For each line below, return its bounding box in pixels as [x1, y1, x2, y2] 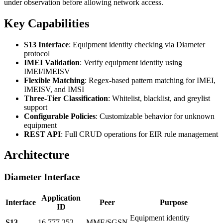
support [24, 103, 47, 111]
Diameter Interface [4, 172, 80, 183]
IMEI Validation [24, 58, 80, 67]
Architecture [4, 148, 70, 162]
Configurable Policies [24, 111, 96, 120]
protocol [24, 49, 50, 58]
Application [41, 194, 81, 203]
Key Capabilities [4, 16, 89, 30]
